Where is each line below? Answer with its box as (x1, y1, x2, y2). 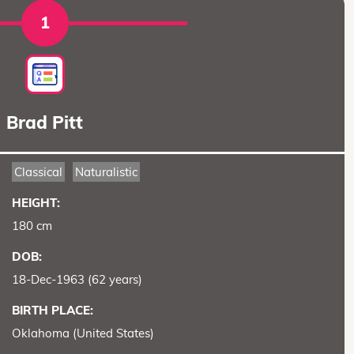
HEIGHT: (11, 195, 60, 211)
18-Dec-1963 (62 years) (11, 272, 142, 288)
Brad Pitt (6, 111, 84, 134)
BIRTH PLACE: (11, 303, 93, 318)
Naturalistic (74, 164, 137, 180)
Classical (13, 164, 62, 180)
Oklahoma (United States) (11, 326, 154, 341)
